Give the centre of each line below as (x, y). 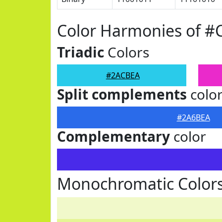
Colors (127, 52)
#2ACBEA (123, 75)
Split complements (122, 94)
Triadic (81, 52)
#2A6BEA (193, 117)
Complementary (113, 136)
